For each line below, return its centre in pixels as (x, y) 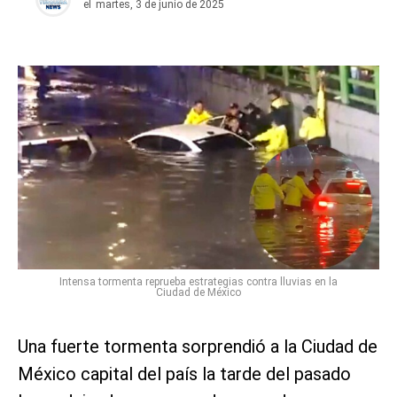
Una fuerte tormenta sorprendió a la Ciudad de (198, 346)
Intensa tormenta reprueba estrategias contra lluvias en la (198, 281)
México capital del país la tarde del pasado (184, 374)
